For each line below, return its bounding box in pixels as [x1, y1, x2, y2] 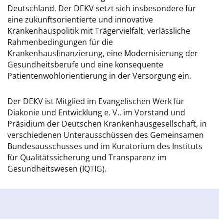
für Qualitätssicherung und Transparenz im [7, 152, 167, 163]
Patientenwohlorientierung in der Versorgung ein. [7, 70, 191, 81]
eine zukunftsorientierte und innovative [7, 14, 153, 25]
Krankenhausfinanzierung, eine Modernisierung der [7, 47, 198, 59]
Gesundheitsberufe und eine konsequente [7, 59, 163, 70]
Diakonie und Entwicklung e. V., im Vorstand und [7, 107, 185, 118]
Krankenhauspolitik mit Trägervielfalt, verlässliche [7, 25, 190, 36]
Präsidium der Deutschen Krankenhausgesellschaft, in [7, 118, 207, 130]
